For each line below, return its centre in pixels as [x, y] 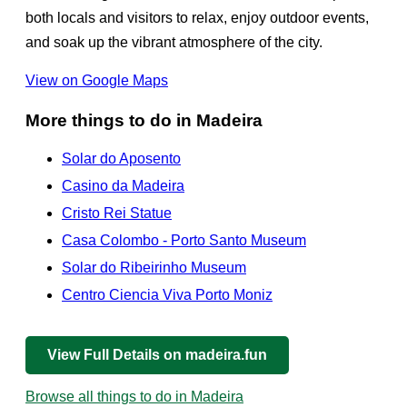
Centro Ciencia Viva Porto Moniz [167, 295]
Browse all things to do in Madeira [134, 397]
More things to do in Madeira [144, 121]
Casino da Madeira [123, 186]
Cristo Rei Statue [117, 213]
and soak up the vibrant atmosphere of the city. [174, 43]
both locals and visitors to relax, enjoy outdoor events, [197, 18]
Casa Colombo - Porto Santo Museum [184, 241]
